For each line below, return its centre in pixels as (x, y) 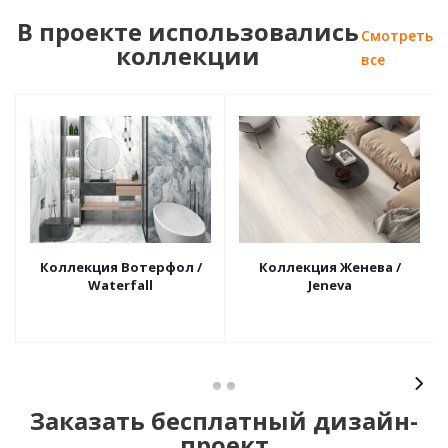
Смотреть (397, 36)
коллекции (188, 56)
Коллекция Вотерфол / (120, 267)
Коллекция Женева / (329, 267)
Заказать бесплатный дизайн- (224, 421)
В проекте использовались (188, 32)
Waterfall (120, 285)
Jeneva (329, 285)
